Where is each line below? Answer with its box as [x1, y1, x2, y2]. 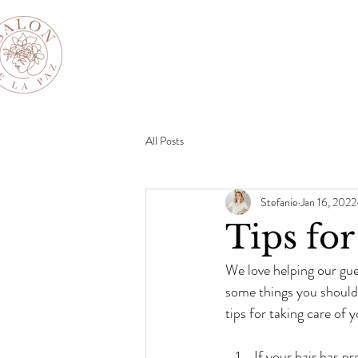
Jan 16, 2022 [300, 193, 356, 210]
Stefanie [261, 193, 298, 210]
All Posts [145, 132, 184, 149]
